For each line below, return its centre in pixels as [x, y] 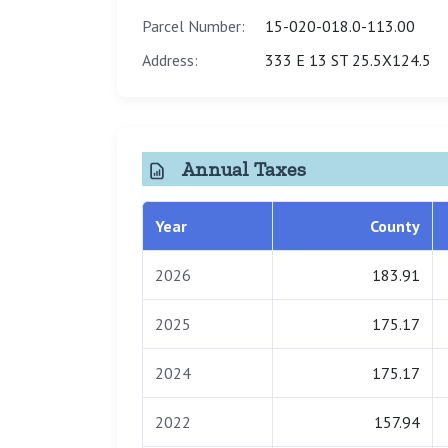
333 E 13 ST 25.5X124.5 [348, 59]
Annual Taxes [241, 168]
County [395, 226]
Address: [170, 59]
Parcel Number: [193, 25]
